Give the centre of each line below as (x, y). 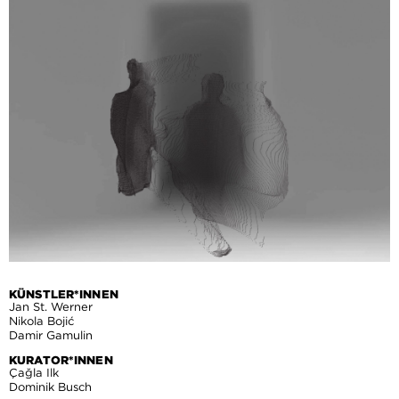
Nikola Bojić (41, 321)
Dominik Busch (50, 387)
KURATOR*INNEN (61, 360)
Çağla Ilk (34, 373)
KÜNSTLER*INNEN (64, 294)
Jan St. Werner (51, 307)
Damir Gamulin (51, 335)
